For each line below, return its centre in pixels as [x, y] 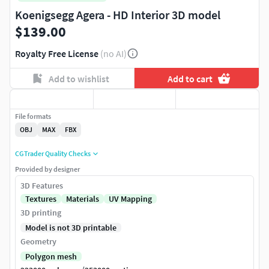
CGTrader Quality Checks [53, 154]
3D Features [42, 186]
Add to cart [190, 78]
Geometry [38, 242]
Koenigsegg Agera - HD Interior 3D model [118, 15]
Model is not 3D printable [71, 228]
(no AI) [113, 54]
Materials [83, 199]
